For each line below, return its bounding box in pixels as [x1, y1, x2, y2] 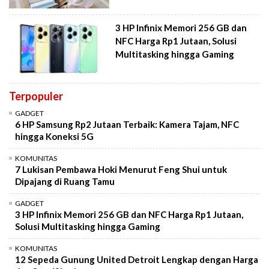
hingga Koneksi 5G [15, 131, 94, 142]
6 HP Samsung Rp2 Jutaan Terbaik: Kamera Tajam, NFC [15, 119, 239, 130]
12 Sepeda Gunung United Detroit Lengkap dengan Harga [15, 254, 258, 265]
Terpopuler [9, 89, 63, 103]
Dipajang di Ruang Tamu [15, 176, 115, 187]
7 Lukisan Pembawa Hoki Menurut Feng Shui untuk [15, 164, 227, 175]
